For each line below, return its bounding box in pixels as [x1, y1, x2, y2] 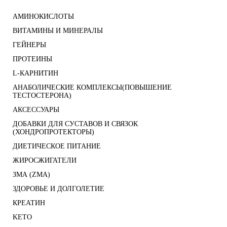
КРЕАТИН [13, 199, 45, 207]
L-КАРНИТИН [13, 69, 58, 78]
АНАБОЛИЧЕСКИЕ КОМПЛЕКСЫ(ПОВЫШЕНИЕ [13, 84, 172, 92]
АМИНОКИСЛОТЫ [13, 13, 74, 21]
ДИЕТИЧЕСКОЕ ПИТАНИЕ [13, 142, 101, 150]
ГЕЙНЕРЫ [13, 41, 46, 49]
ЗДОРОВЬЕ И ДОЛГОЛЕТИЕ [13, 185, 104, 193]
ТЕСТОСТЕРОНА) [13, 92, 71, 100]
